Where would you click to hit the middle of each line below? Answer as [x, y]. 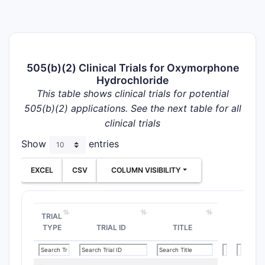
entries [102, 144]
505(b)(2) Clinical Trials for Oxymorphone [132, 68]
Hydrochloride [132, 80]
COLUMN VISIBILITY [146, 170]
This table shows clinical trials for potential [132, 93]
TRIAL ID [111, 227]
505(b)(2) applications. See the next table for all [132, 108]
